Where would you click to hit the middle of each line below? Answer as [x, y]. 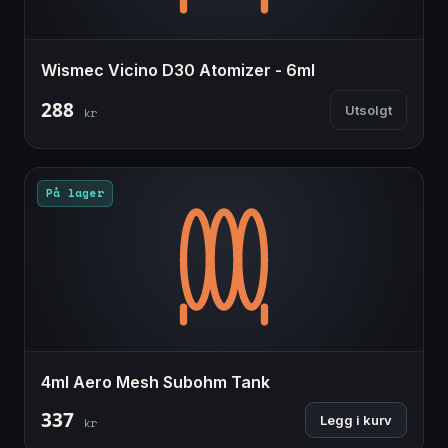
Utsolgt [368, 109]
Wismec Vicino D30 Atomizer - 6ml [178, 69]
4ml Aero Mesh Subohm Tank [155, 381]
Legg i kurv [356, 419]
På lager [75, 192]
